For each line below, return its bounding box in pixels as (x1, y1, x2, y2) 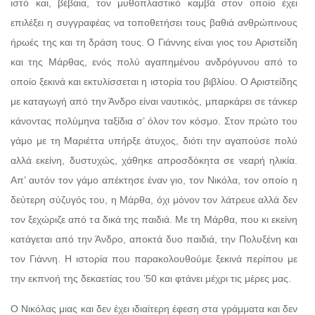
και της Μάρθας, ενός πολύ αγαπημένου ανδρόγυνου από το (11, 56, 297, 67)
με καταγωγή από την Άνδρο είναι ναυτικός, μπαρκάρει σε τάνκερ (11, 95, 297, 107)
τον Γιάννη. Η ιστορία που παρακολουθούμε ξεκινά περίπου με (11, 252, 297, 264)
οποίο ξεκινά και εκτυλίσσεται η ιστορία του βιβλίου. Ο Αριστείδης (11, 75, 297, 87)
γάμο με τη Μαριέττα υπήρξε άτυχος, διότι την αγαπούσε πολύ (11, 134, 297, 146)
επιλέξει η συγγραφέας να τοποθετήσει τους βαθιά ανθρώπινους (11, 16, 297, 28)
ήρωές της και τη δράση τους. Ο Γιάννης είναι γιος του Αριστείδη (11, 36, 297, 48)
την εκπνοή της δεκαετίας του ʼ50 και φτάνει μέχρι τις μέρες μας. (11, 272, 291, 284)
